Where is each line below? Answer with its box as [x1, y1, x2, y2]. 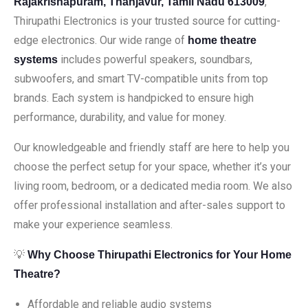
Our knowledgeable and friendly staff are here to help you [14, 141, 289, 154]
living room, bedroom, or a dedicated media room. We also [14, 179, 292, 192]
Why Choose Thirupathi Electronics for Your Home [27, 249, 291, 261]
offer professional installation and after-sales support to [14, 199, 285, 212]
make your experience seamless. [14, 218, 173, 231]
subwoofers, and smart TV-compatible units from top [14, 72, 268, 85]
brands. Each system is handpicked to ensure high [14, 91, 254, 104]
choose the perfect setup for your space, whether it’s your [14, 160, 291, 173]
